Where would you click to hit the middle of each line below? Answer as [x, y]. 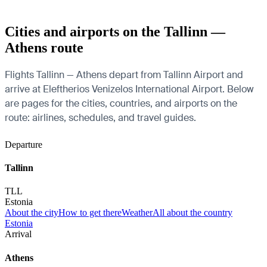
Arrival [18, 234]
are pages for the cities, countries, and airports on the [121, 103]
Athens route [44, 47]
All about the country [193, 213]
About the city [32, 213]
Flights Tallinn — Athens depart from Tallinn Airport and [124, 74]
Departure [24, 144]
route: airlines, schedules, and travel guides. [100, 117]
